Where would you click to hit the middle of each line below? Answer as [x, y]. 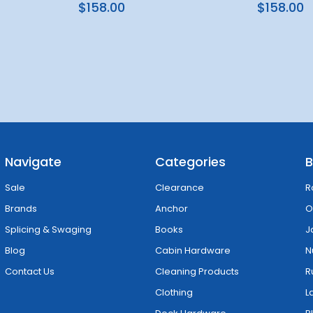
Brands [21, 208]
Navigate [33, 162]
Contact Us [29, 271]
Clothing [174, 292]
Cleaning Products [197, 271]
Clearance [180, 187]
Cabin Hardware [193, 250]
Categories [191, 162]
